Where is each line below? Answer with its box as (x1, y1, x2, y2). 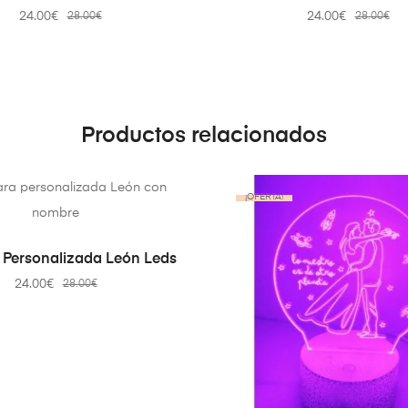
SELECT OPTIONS (11, 246, 112, 259)
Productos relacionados (81, 124, 327, 147)
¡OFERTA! (245, 191, 283, 201)
